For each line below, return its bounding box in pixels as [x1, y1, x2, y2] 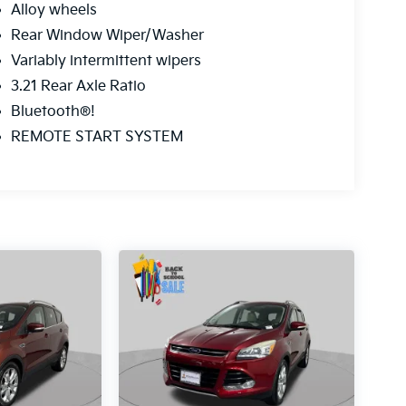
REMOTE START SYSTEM [10, 129, 183, 147]
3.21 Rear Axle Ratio [10, 78, 146, 96]
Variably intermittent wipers [10, 53, 201, 71]
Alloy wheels [10, 2, 97, 20]
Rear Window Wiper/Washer [10, 27, 204, 45]
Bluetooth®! [10, 103, 95, 121]
